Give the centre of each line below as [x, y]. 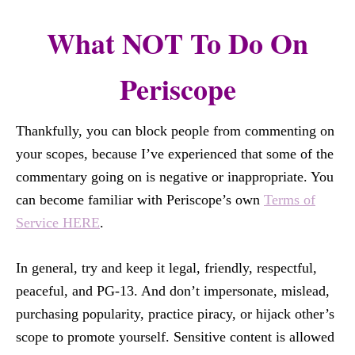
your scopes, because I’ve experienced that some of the [175, 154]
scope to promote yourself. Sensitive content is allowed [175, 337]
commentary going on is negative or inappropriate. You [175, 177]
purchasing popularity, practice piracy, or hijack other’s [175, 314]
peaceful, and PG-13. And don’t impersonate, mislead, [173, 291]
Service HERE [58, 223]
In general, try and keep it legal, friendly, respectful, [166, 268]
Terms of [290, 200]
